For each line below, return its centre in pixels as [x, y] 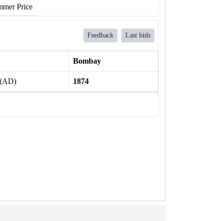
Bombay [87, 61]
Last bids [138, 35]
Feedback [100, 35]
